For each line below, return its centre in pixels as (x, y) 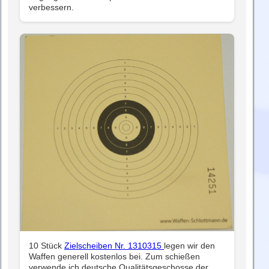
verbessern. (51, 8)
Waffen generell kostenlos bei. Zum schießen (114, 256)
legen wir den (189, 245)
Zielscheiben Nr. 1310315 (114, 245)
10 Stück (47, 245)
